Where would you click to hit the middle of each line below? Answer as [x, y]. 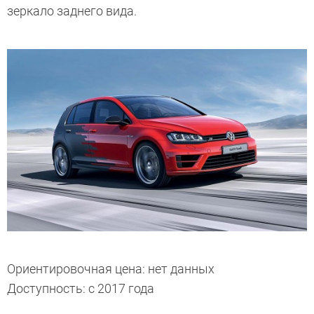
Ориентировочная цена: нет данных [111, 268]
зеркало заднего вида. [72, 11]
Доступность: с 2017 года [81, 288]
